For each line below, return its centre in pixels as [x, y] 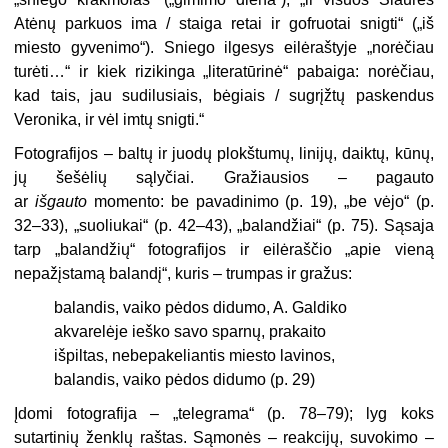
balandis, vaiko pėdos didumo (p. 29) [185, 379]
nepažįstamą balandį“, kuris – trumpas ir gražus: [183, 273]
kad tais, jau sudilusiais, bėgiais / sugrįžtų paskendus [224, 95]
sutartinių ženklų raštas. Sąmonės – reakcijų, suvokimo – [224, 437]
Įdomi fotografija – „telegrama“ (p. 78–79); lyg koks [224, 413]
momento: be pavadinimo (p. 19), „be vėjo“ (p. [260, 201]
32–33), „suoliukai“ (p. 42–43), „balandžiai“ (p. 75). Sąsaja [224, 225]
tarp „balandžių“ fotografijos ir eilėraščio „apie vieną [224, 249]
